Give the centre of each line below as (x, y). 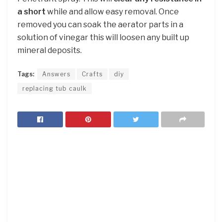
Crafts (92, 74)
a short (31, 11)
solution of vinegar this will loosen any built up (103, 37)
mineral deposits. (50, 50)
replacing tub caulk (55, 89)
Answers (56, 74)
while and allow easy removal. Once (112, 11)
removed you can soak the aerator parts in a (100, 24)
